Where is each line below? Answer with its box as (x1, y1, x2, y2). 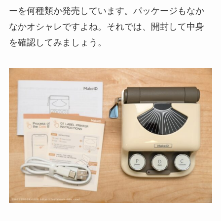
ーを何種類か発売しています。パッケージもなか (8, 5, 204, 16)
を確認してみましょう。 (8, 37, 107, 47)
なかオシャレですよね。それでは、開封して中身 (8, 21, 204, 32)
